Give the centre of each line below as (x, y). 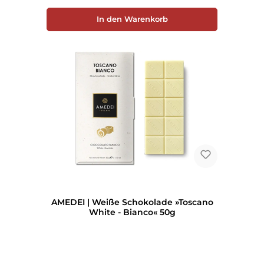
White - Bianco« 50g (132, 212)
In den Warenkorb (132, 19)
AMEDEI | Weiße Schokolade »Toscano (132, 202)
